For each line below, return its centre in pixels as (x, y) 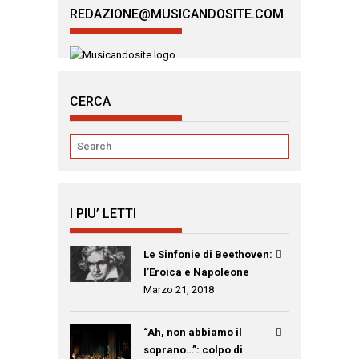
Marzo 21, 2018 (179, 290)
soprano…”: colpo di (194, 350)
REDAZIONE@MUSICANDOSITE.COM (177, 14)
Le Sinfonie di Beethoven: (208, 254)
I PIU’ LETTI (103, 214)
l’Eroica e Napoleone (197, 272)
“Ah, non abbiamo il (193, 332)
